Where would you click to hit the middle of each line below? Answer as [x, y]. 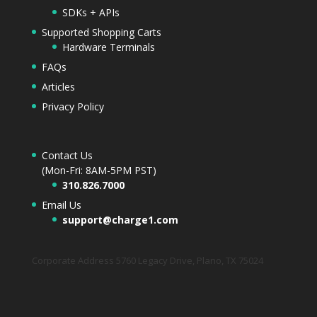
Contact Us [67, 155]
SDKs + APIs [91, 12]
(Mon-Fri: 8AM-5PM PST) [99, 170]
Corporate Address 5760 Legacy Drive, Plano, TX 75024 [147, 260]
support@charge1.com [120, 219]
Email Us [61, 204]
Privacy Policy [73, 106]
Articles [58, 86]
